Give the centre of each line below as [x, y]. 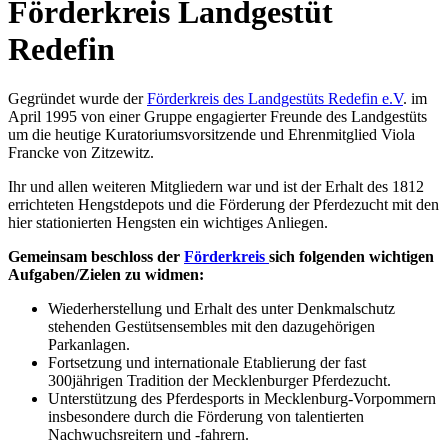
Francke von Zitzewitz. [81, 152]
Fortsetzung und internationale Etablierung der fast [207, 362]
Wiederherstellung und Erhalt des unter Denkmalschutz [221, 308]
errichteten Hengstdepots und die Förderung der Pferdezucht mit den [223, 204]
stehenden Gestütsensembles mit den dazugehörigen [211, 326]
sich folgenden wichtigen [351, 256]
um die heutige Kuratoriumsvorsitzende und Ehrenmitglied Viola [211, 134]
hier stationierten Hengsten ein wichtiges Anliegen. [168, 222]
